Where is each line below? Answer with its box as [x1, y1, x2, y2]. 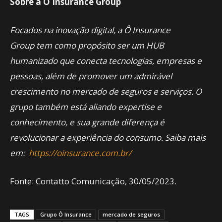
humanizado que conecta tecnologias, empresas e [10, 55, 202, 66]
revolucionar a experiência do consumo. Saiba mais [10, 132, 206, 143]
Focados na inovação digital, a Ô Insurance [10, 24, 170, 36]
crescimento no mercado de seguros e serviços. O [10, 86, 202, 97]
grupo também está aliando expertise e [10, 101, 162, 112]
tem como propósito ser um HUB [36, 40, 164, 51]
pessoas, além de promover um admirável [10, 70, 172, 82]
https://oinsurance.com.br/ [29, 147, 131, 159]
